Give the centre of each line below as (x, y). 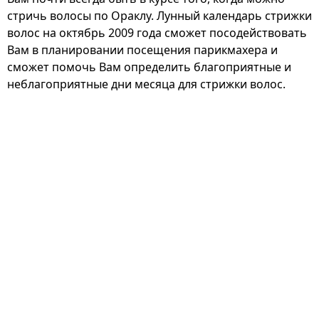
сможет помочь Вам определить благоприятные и (149, 67)
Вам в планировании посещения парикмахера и (142, 50)
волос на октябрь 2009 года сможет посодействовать (157, 33)
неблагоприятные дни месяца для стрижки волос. (146, 84)
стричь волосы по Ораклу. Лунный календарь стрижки (159, 16)
